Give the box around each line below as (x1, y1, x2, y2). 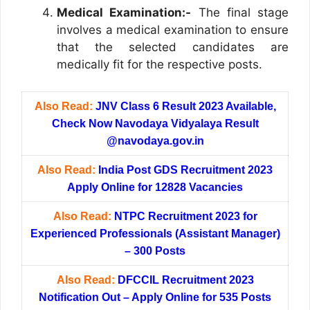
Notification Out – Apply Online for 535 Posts (39, 291, 271, 303)
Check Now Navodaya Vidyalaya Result (51, 117, 259, 129)
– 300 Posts (125, 244, 185, 257)
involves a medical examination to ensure (57, 23, 289, 37)
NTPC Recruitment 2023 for (113, 210, 257, 222)
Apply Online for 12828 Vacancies (67, 181, 243, 193)
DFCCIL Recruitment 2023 (117, 273, 254, 286)
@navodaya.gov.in (106, 134, 204, 147)
